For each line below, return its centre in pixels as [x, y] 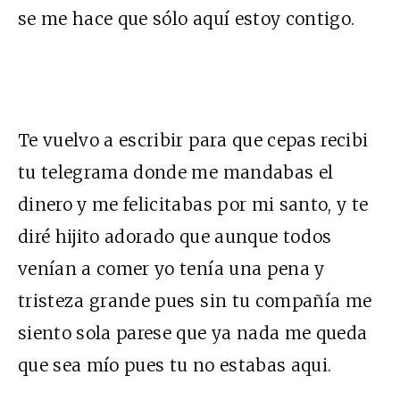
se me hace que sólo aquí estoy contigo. [187, 18]
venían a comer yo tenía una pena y [171, 268]
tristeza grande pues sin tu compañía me [195, 300]
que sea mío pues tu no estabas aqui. [175, 365]
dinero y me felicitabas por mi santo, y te [193, 204]
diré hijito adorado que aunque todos [175, 236]
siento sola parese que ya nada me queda [193, 333]
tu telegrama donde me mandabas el [176, 172]
